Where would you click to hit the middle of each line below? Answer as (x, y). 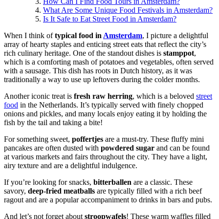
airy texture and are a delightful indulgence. (71, 165)
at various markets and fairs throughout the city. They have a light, (106, 157)
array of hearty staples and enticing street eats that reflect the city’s (105, 44)
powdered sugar (128, 148)
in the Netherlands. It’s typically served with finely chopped (111, 105)
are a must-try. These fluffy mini (153, 139)
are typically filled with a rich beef (148, 191)
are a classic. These (162, 182)
